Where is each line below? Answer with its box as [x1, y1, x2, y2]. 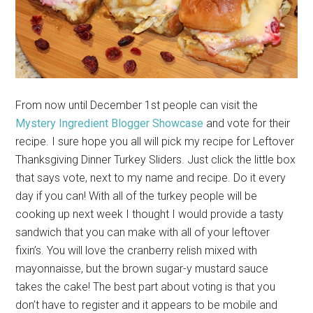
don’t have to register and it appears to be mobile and [15, 298, 278, 312]
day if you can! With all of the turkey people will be [15, 189, 258, 203]
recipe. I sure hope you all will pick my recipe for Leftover [15, 134, 295, 148]
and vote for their [203, 116, 291, 130]
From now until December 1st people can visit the [15, 98, 259, 112]
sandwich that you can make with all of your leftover [15, 225, 270, 239]
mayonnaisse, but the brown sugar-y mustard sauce [15, 261, 269, 275]
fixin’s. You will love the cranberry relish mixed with [15, 243, 258, 257]
